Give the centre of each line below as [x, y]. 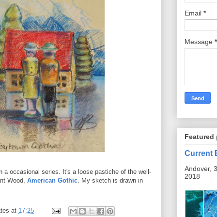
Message [200, 42]
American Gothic [52, 180]
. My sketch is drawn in [110, 180]
